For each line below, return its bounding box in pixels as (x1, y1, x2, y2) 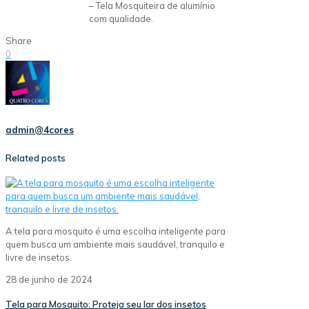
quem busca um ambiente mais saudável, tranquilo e (6, 239, 225, 250)
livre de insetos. (6, 252, 72, 263)
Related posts (6, 152, 66, 163)
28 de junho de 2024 (6, 274, 92, 286)
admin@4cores (6, 124, 74, 136)
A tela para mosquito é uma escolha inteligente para (6, 226, 226, 237)
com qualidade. (89, 13, 153, 25)
